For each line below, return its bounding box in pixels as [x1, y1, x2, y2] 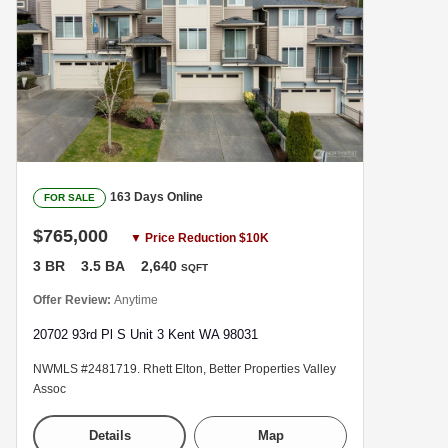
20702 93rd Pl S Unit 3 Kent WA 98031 [33, 327, 258, 343]
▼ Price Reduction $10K [130, 231, 269, 246]
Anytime [114, 293, 158, 308]
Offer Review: [33, 293, 114, 308]
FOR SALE [44, 192, 95, 204]
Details [88, 428, 131, 444]
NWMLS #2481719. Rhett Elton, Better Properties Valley [33, 362, 336, 377]
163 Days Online [110, 190, 203, 205]
